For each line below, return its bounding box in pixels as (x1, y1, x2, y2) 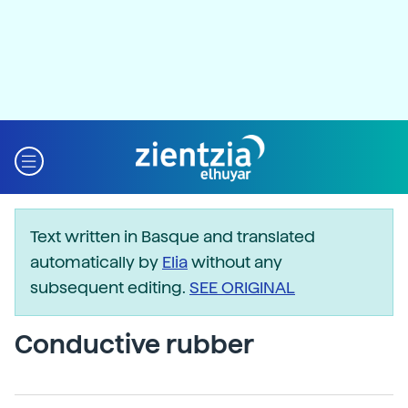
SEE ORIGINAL (189, 278, 295, 297)
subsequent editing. (30, 278, 189, 297)
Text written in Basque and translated (30, 227, 315, 246)
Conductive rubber (15, 329, 254, 360)
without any (188, 252, 282, 271)
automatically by (30, 252, 162, 271)
